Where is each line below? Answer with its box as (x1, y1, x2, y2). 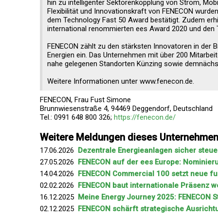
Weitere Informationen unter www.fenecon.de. (47, 77, 194, 86)
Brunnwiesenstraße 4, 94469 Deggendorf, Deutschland (40, 104, 213, 113)
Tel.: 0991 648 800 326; (40, 113, 114, 122)
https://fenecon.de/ (114, 113, 176, 122)
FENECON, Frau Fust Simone (40, 95, 131, 104)
